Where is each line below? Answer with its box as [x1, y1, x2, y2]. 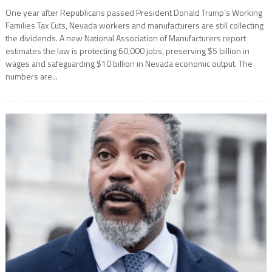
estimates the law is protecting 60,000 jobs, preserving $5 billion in [5, 44, 250, 57]
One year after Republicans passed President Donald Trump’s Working [5, 5, 262, 19]
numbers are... [5, 69, 58, 83]
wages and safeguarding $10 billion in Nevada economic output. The [5, 56, 253, 70]
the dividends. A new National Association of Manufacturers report [5, 31, 246, 44]
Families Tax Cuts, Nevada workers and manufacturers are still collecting [5, 18, 263, 32]
